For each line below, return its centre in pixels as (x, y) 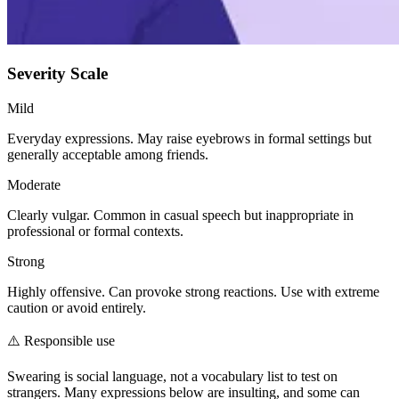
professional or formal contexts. (95, 232)
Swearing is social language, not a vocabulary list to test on (172, 377)
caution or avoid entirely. (77, 308)
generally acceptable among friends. (108, 155)
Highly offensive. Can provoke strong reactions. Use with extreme (193, 292)
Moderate (34, 185)
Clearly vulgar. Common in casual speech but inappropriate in (180, 216)
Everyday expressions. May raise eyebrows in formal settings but (189, 139)
